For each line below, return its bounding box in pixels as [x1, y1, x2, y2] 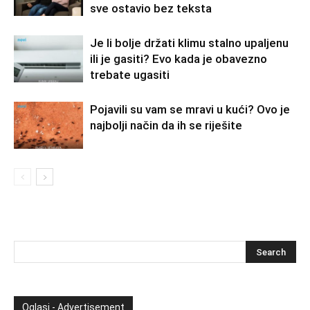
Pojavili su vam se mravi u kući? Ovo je [90, 102, 290, 116]
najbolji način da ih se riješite [90, 118, 242, 132]
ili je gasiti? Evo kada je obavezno [90, 51, 267, 66]
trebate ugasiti [90, 67, 170, 82]
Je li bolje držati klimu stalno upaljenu [90, 35, 289, 50]
